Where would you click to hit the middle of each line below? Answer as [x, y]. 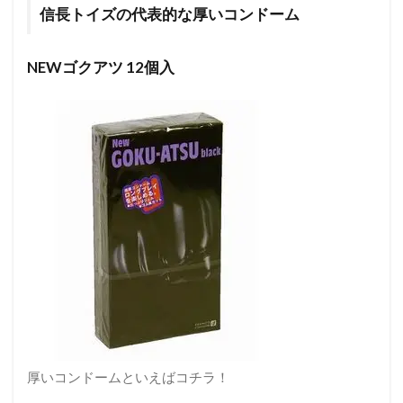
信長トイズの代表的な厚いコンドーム [170, 13]
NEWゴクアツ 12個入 [101, 67]
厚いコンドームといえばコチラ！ [128, 376]
